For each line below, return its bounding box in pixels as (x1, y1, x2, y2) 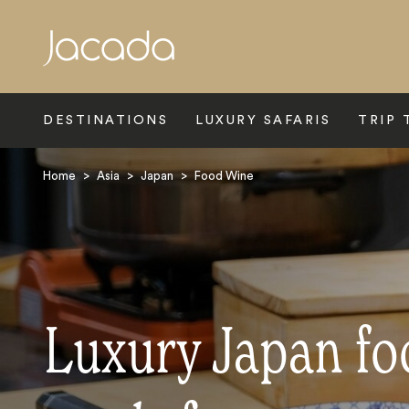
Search (47, 59, 95, 73)
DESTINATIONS (43, 114, 168, 127)
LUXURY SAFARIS (195, 114, 330, 127)
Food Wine (194, 170, 254, 182)
